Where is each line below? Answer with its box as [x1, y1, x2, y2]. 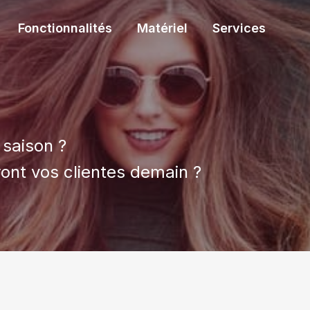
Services [212, 21, 266, 35]
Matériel [137, 21, 188, 35]
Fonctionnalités [18, 21, 112, 35]
